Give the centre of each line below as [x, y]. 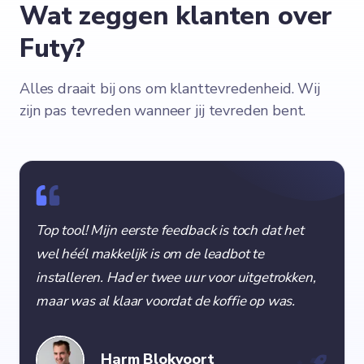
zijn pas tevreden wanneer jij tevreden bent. [163, 110]
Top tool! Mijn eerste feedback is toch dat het [170, 230]
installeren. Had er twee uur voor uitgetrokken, [176, 277]
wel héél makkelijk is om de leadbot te [150, 253]
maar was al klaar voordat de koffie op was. [166, 301]
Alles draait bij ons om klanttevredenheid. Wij [170, 88]
